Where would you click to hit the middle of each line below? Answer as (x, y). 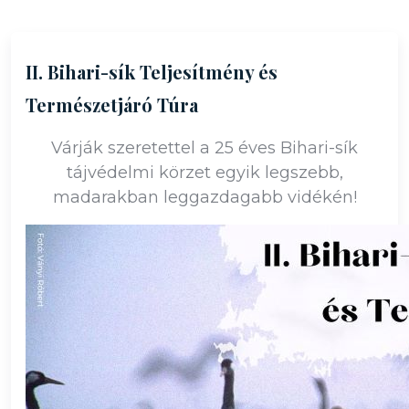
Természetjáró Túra (112, 105)
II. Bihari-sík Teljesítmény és (152, 72)
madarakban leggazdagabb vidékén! (204, 197)
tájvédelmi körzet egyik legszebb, (204, 173)
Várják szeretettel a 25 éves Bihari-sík (204, 148)
